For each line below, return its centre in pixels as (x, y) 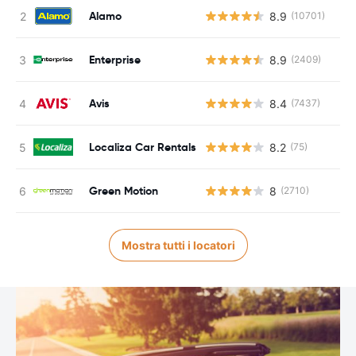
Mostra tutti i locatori (178, 245)
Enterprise (115, 59)
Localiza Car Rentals (143, 147)
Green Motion (124, 190)
